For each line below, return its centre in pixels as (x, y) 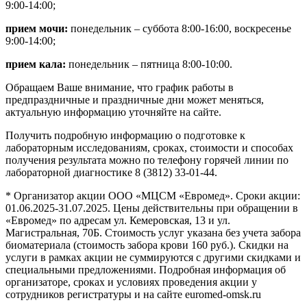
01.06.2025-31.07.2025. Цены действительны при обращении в (152, 208)
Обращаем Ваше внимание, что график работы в (120, 87)
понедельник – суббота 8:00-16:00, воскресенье (180, 28)
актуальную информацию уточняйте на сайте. (113, 112)
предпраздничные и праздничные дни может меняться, (135, 99)
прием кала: (36, 64)
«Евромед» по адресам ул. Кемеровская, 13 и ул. (118, 220)
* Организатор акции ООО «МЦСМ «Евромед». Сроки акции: (153, 195)
